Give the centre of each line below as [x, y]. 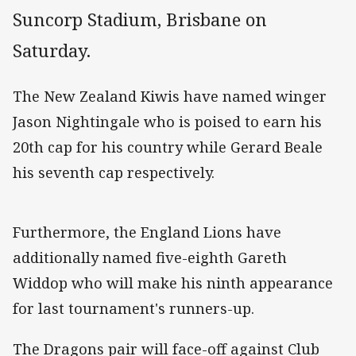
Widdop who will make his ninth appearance [173, 283]
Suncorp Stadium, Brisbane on [140, 20]
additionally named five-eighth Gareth [150, 258]
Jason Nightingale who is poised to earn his [167, 122]
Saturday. [52, 51]
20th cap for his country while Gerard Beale [168, 147]
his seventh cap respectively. [114, 173]
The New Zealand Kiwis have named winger [170, 97]
